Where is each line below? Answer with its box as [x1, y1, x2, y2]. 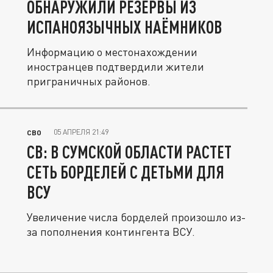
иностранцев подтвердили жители [27, 60, 204, 73]
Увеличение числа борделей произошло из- [27, 210, 246, 224]
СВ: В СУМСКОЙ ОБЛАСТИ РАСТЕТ [27, 141, 232, 162]
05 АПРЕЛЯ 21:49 [54, 127, 108, 136]
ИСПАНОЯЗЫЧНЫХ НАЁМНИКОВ [27, 16, 222, 37]
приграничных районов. [27, 74, 151, 88]
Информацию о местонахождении [27, 45, 197, 58]
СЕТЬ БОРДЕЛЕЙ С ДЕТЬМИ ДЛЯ [27, 161, 224, 182]
